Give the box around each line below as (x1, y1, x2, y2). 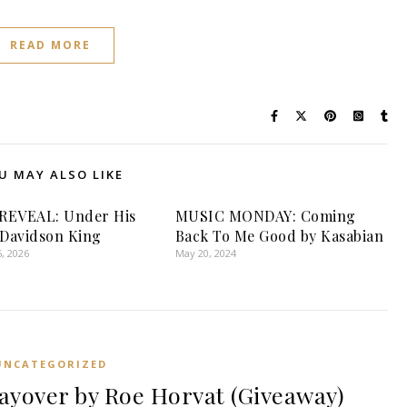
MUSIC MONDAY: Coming (174, 205, 356, 225)
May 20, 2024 (174, 245, 236, 260)
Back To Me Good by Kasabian (174, 225, 384, 245)
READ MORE (10, 36, 91, 53)
